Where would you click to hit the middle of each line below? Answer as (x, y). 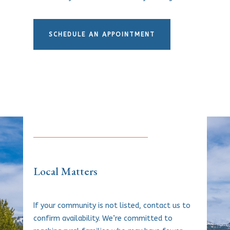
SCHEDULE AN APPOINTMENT (102, 35)
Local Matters (65, 171)
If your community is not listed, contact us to (112, 206)
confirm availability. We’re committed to (103, 219)
